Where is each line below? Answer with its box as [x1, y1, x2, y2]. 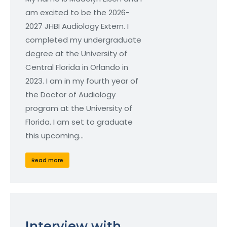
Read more [31, 156, 63, 164]
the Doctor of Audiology [25, 89, 116, 100]
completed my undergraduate [25, 34, 141, 46]
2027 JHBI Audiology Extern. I [25, 21, 129, 32]
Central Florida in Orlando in [25, 62, 128, 73]
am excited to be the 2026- [25, 7, 130, 18]
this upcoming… [25, 130, 84, 141]
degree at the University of [25, 48, 127, 59]
